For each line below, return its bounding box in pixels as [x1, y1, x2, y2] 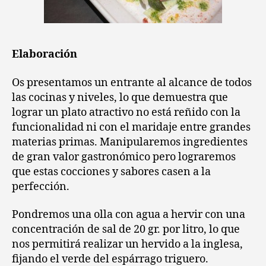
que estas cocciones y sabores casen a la [12, 164, 211, 179]
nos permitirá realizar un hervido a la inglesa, [12, 237, 243, 251]
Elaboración [12, 47, 77, 61]
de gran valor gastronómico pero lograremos [12, 150, 236, 164]
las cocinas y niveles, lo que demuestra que [12, 90, 228, 104]
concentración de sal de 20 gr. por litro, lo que [12, 223, 240, 236]
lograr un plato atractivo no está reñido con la [12, 105, 240, 119]
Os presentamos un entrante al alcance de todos [12, 75, 252, 90]
